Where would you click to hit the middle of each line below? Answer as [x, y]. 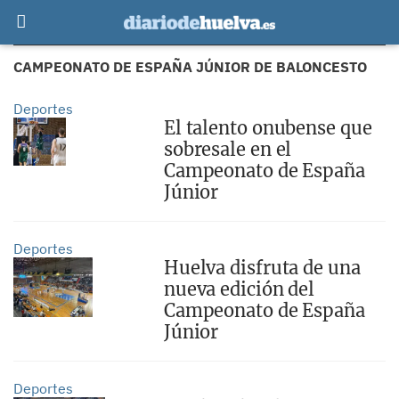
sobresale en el [228, 149]
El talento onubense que [268, 128]
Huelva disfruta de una [262, 268]
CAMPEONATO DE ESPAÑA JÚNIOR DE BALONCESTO [190, 67]
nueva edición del [239, 289]
